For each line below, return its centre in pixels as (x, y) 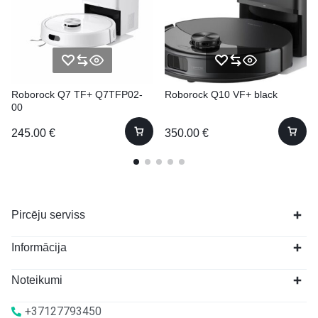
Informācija (39, 247)
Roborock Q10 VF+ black (221, 94)
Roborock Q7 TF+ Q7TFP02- (77, 94)
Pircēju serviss (48, 215)
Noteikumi (37, 280)
